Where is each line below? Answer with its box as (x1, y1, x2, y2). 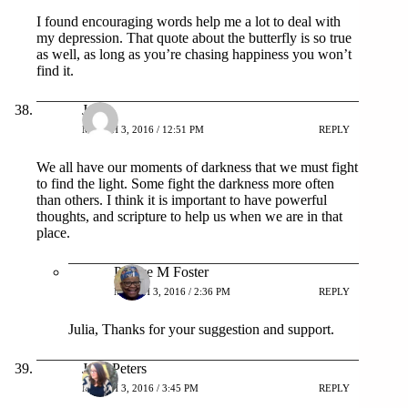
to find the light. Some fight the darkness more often (36, 175, 334, 191)
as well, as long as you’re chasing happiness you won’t (36, 46, 352, 62)
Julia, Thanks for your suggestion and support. (68, 321, 334, 337)
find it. (36, 62, 74, 78)
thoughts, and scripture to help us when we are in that (36, 208, 342, 224)
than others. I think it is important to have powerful (36, 191, 327, 208)
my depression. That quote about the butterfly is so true (36, 29, 352, 46)
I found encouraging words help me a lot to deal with (36, 13, 341, 29)
